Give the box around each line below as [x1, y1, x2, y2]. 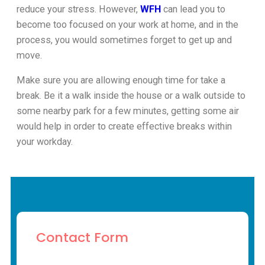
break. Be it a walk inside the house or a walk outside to [17, 90, 245, 102]
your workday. [17, 136, 73, 148]
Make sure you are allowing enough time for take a [17, 75, 225, 86]
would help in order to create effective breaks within [17, 121, 232, 132]
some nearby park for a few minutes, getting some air [17, 105, 239, 117]
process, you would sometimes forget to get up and [17, 34, 232, 46]
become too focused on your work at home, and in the [17, 18, 238, 30]
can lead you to [161, 3, 225, 15]
